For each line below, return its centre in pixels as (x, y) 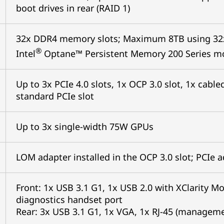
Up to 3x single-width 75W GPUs (84, 126)
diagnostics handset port (69, 199)
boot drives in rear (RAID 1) (73, 8)
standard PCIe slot (55, 96)
